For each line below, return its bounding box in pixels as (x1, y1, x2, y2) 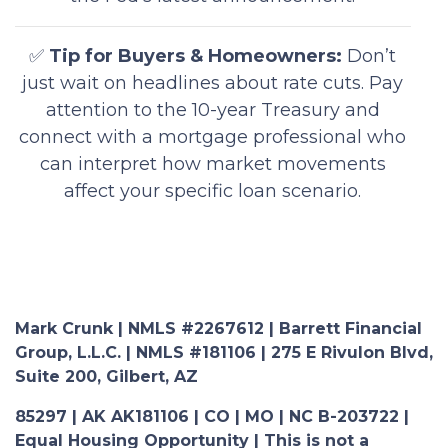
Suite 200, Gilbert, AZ (15, 366, 198, 386)
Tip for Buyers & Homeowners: (49, 44, 343, 67)
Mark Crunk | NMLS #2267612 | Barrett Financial (15, 318, 422, 338)
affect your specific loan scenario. (64, 179, 362, 202)
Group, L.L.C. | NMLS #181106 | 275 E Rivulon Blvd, (15, 342, 433, 362)
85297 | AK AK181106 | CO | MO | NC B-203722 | (15, 406, 409, 426)
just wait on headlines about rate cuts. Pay (22, 71, 404, 94)
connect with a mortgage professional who (19, 125, 407, 148)
